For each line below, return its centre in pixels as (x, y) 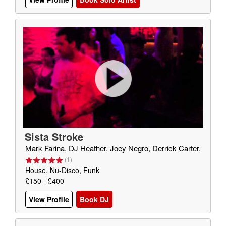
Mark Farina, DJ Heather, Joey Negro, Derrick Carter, (113, 148)
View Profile (49, 200)
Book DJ (94, 200)
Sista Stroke (54, 136)
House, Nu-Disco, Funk (62, 170)
